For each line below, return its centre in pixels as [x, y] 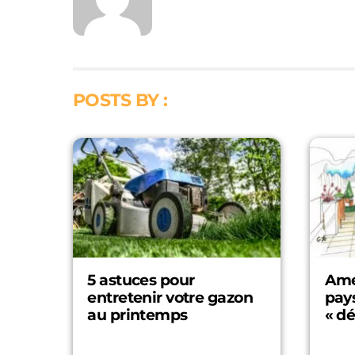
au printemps [137, 315]
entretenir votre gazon [170, 297]
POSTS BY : [120, 99]
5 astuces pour [141, 280]
